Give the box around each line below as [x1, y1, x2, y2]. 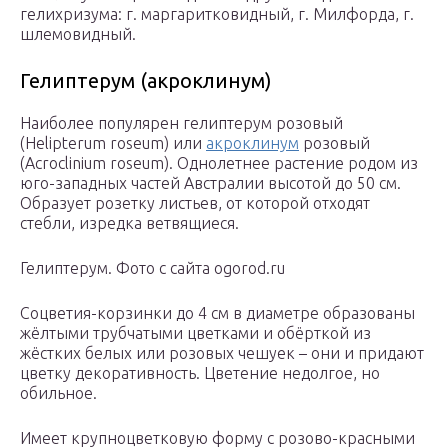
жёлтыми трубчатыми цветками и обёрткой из [20, 324, 371, 343]
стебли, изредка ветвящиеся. [20, 214, 239, 233]
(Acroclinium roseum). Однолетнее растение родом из [20, 154, 418, 173]
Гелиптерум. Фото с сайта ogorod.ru [20, 259, 285, 278]
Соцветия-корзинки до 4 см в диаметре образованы [20, 304, 415, 323]
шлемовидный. [20, 25, 136, 44]
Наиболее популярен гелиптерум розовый [20, 114, 343, 133]
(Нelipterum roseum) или [20, 134, 206, 153]
